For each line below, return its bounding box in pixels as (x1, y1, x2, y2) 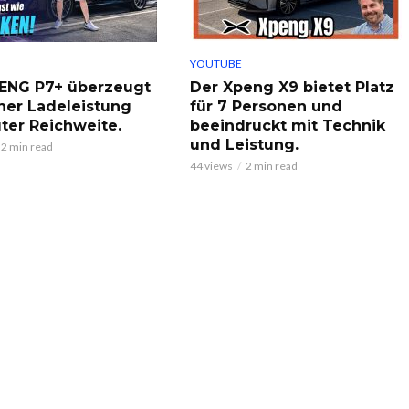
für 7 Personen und (189, 97, 342, 115)
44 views (189, 158, 233, 173)
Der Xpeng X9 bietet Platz (189, 78, 394, 96)
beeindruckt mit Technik (189, 116, 385, 134)
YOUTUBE (189, 56, 242, 70)
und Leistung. (189, 135, 299, 153)
